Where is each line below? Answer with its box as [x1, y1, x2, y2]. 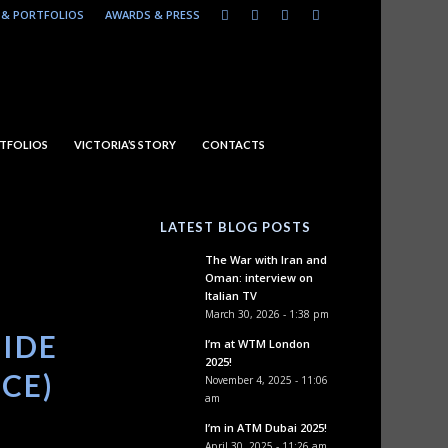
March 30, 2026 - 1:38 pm [204, 307, 329, 321]
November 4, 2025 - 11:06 [204, 373, 328, 387]
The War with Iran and [204, 252, 327, 267]
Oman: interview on [204, 270, 313, 285]
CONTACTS [201, 138, 265, 151]
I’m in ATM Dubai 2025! [204, 420, 327, 435]
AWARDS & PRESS [104, 7, 200, 22]
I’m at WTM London [204, 336, 310, 351]
